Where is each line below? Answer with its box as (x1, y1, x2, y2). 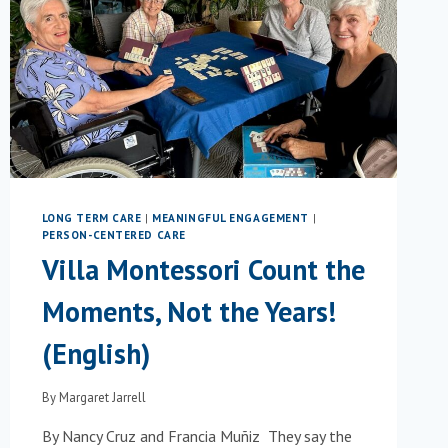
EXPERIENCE (115, 22, 195, 40)
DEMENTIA (115, 122, 184, 140)
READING (115, 2, 174, 20)
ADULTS (115, 82, 166, 100)
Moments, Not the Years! (41, 293, 336, 331)
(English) (41, 335, 150, 373)
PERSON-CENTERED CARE (41, 227, 186, 242)
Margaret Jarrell (58, 389, 146, 407)
